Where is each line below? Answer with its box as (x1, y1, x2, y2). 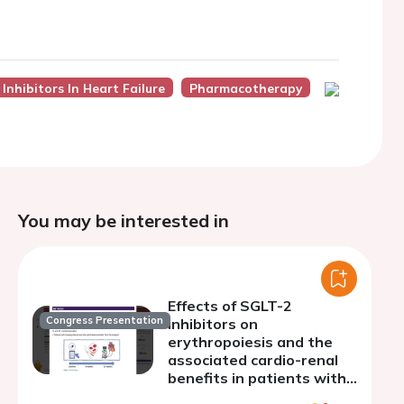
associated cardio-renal (168, 351, 338, 369)
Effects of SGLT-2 (168, 297, 292, 315)
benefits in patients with (168, 369, 346, 387)
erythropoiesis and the (168, 333, 333, 351)
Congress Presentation (46, 314, 164, 327)
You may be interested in (18, 209, 229, 232)
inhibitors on (168, 315, 258, 333)
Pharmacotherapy (188, 80, 302, 96)
